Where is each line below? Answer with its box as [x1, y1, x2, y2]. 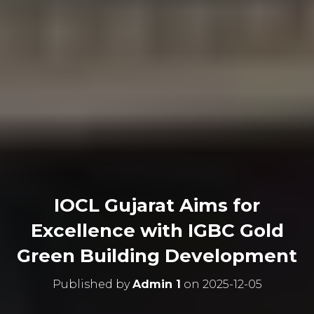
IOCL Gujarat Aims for [54, 193, 260, 217]
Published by [52, 277, 132, 291]
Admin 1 [132, 277, 181, 291]
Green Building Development [17, 244, 297, 267]
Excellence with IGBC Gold [30, 219, 284, 242]
